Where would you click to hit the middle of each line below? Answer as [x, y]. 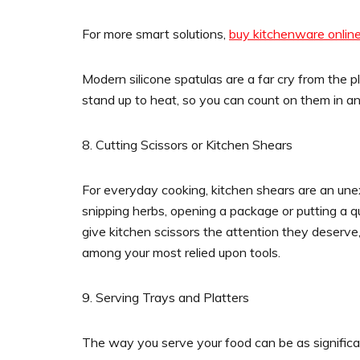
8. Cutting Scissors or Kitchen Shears [187, 145]
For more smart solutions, [155, 34]
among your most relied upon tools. [181, 253]
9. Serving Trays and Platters [166, 298]
